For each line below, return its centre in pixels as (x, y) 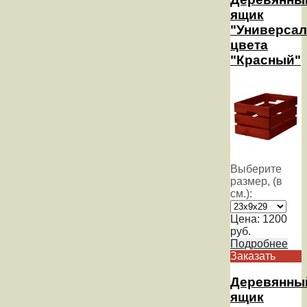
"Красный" (266, 60)
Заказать (253, 256)
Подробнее (259, 243)
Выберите (256, 169)
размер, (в (256, 181)
